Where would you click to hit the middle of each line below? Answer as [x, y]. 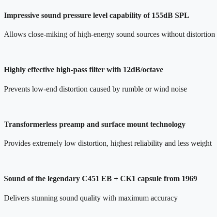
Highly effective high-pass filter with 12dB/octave [84, 70]
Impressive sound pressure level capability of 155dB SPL [97, 15]
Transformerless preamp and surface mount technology [95, 124]
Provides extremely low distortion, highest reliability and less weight [108, 143]
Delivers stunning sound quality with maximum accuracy [91, 198]
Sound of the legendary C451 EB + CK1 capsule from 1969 [101, 179]
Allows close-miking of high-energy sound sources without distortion [109, 34]
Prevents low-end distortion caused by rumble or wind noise [95, 89]
